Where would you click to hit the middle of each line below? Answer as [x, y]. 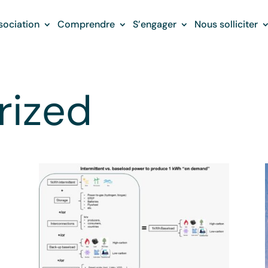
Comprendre [86, 24]
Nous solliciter [226, 24]
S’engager [154, 24]
